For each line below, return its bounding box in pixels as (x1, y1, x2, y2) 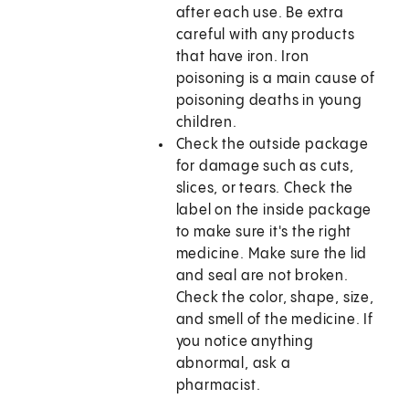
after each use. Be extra (175, 5, 344, 22)
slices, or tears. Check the (175, 181, 354, 197)
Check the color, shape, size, (175, 290, 374, 307)
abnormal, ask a (175, 356, 291, 372)
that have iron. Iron (175, 49, 309, 66)
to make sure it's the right (175, 225, 352, 241)
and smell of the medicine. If (175, 312, 373, 329)
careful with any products (175, 27, 355, 44)
